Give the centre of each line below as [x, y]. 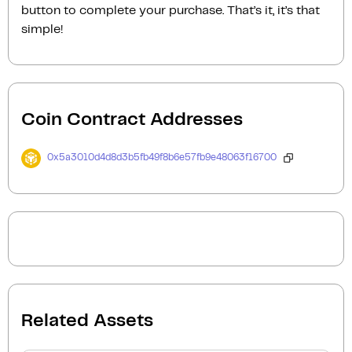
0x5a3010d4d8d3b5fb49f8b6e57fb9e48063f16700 [162, 158]
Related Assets [87, 321]
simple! [42, 29]
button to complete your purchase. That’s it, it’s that [170, 10]
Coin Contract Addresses [132, 120]
